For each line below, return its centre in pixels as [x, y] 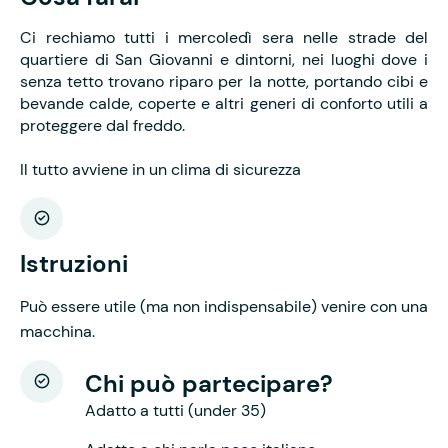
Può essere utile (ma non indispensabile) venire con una [224, 306]
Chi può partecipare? [209, 383]
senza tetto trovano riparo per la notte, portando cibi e [224, 81]
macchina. [57, 331]
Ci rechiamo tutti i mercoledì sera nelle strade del [224, 37]
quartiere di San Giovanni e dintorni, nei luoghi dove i [224, 59]
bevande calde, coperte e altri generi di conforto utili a [224, 103]
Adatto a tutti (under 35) [175, 410]
